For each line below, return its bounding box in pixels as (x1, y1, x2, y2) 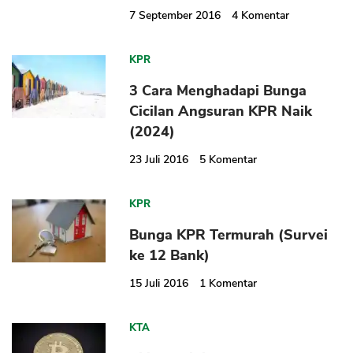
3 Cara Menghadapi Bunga (129, 81, 307, 101)
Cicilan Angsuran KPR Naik (129, 102, 313, 121)
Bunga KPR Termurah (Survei (129, 225, 329, 245)
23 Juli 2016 (129, 152, 189, 168)
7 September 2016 (129, 8, 221, 24)
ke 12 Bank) (129, 246, 210, 266)
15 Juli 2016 (129, 276, 189, 292)
